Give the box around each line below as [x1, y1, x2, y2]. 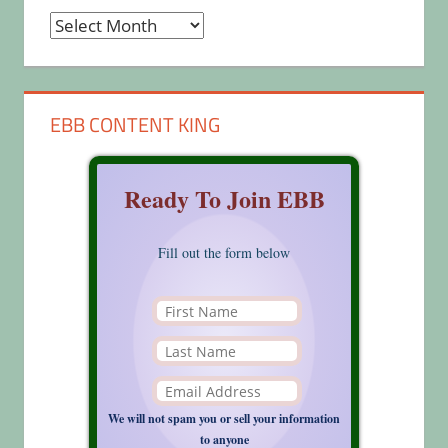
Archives [48, 13, 116, 37]
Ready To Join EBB [123, 181, 325, 217]
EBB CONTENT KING [49, 109, 220, 141]
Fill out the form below [158, 243, 290, 263]
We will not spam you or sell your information [108, 410, 340, 428]
